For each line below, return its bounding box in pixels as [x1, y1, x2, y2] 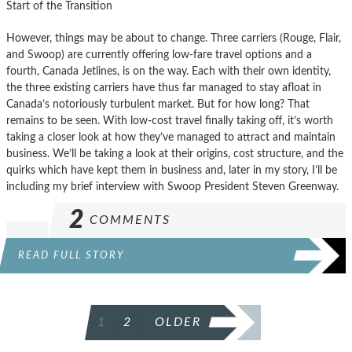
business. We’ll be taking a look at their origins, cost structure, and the [6, 147, 343, 159]
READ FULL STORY [18, 250, 125, 260]
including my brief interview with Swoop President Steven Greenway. [6, 180, 339, 192]
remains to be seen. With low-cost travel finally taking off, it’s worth [6, 114, 333, 126]
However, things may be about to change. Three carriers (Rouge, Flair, [6, 31, 341, 44]
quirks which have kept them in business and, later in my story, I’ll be [6, 163, 337, 176]
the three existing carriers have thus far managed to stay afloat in [6, 81, 321, 93]
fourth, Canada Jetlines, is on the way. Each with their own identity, [6, 64, 331, 77]
